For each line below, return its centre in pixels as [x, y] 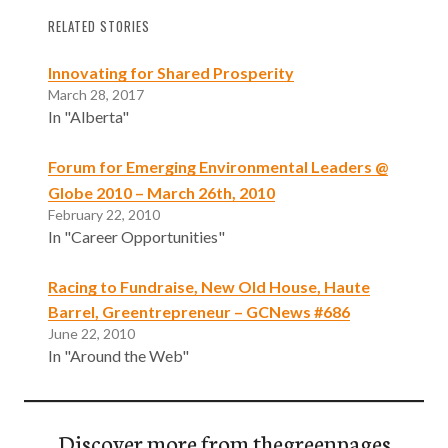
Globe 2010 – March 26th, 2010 [161, 192]
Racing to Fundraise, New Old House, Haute [209, 286]
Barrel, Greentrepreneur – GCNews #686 [199, 312]
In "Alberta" [88, 116]
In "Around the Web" [118, 356]
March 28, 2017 [96, 94]
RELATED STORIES [99, 26]
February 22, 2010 [104, 214]
